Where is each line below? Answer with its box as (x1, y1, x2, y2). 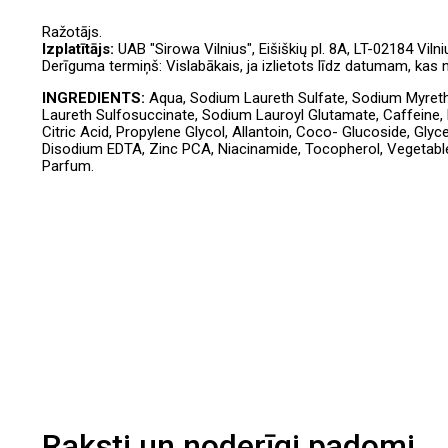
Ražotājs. (42, 22, 102, 41)
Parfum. (42, 156, 94, 175)
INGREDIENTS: (42, 88, 149, 107)
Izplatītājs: (42, 39, 118, 58)
